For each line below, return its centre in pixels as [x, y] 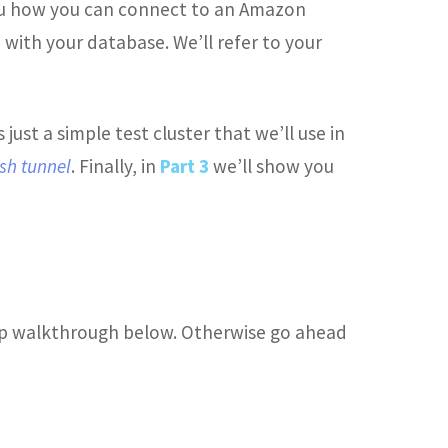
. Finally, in [115, 165]
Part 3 [184, 165]
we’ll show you [271, 165]
